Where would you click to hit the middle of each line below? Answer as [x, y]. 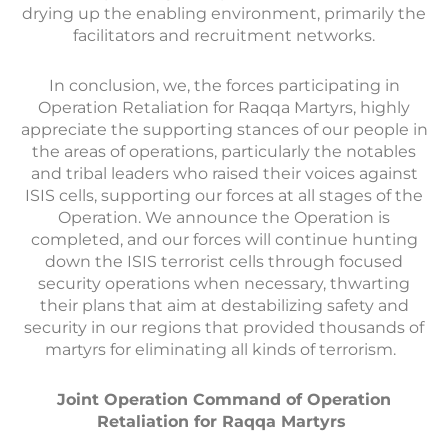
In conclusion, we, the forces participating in [224, 85]
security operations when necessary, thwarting [224, 283]
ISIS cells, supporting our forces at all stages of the [224, 195]
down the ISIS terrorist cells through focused [224, 261]
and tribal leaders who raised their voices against [224, 173]
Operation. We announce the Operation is [224, 217]
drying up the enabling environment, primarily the [224, 13]
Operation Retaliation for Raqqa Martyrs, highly [224, 107]
